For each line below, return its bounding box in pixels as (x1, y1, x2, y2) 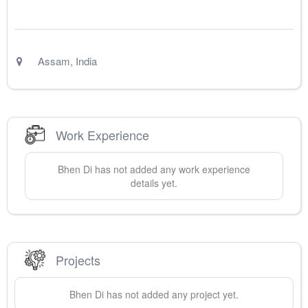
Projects (56, 250, 100, 269)
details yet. (131, 176, 177, 190)
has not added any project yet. (104, 287, 239, 302)
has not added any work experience (92, 162, 250, 177)
